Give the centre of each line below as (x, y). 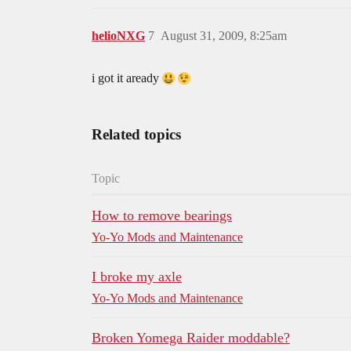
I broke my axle (137, 276)
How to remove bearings (162, 215)
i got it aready (127, 78)
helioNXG (118, 35)
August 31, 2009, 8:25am (224, 35)
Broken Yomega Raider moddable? (191, 337)
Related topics (136, 134)
